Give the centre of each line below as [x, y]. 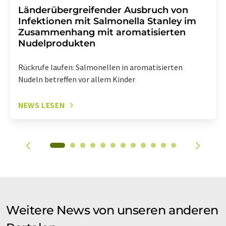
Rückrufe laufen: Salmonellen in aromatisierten [100, 67]
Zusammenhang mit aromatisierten [102, 33]
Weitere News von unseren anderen [112, 210]
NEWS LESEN [42, 105]
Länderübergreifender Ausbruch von [103, 10]
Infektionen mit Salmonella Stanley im [107, 21]
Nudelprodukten [57, 44]
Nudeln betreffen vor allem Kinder [77, 79]
